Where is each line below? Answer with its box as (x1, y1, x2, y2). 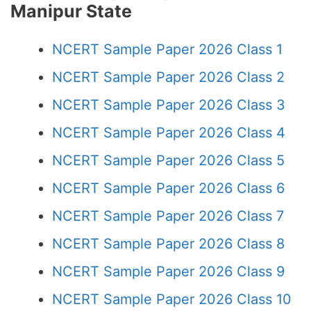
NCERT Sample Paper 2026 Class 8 (52, 235, 285, 252)
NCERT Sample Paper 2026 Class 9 (52, 263, 285, 280)
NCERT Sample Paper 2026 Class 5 (52, 152, 285, 169)
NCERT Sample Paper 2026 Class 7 (52, 208, 284, 224)
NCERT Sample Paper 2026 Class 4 (52, 124, 285, 141)
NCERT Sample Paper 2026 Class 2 (52, 69, 285, 85)
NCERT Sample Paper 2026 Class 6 (52, 180, 285, 196)
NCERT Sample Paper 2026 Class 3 (52, 96, 285, 113)
